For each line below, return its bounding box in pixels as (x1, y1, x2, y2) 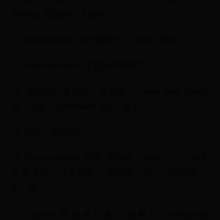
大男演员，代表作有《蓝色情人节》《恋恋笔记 (11, 168, 209, 178)
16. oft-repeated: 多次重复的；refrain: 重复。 (11, 35, 188, 45)
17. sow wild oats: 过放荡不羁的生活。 (11, 60, 163, 70)
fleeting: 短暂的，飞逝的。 (11, 9, 115, 19)
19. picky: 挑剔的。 (11, 127, 86, 137)
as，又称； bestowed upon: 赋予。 (11, 102, 150, 111)
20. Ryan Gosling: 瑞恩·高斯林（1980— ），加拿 (11, 153, 209, 163)
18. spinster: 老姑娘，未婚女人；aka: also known (11, 86, 209, 96)
